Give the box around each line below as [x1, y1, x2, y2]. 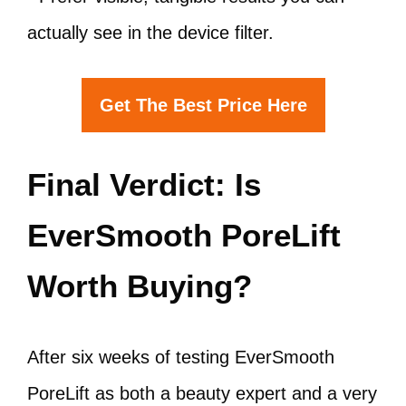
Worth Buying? [27, 268, 252, 304]
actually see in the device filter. [27, 23, 274, 43]
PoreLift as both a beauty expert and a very [27, 383, 377, 403]
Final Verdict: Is [27, 167, 261, 202]
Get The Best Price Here [99, 95, 307, 115]
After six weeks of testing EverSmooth [27, 347, 334, 367]
